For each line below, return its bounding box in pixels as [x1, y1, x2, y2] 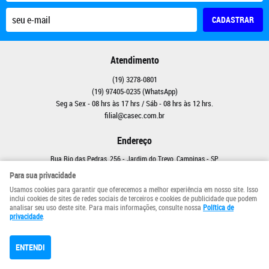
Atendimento [110, 53, 159, 67]
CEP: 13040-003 [111, 163, 158, 173]
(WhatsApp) [142, 86, 178, 97]
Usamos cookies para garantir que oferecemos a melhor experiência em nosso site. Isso [10, 184, 258, 194]
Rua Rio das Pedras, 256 [50, 154, 121, 163]
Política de [203, 202, 234, 212]
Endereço [117, 134, 152, 147]
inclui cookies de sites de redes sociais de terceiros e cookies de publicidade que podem [10, 193, 257, 203]
